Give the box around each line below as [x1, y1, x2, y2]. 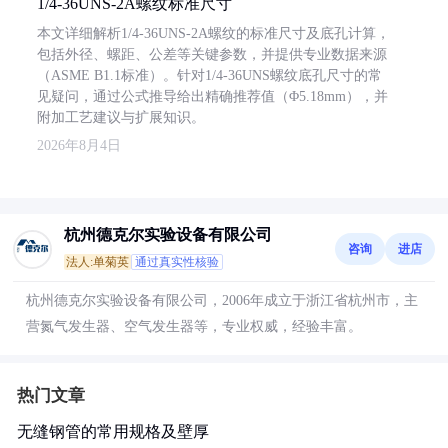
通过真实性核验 [135, 255, 219, 269]
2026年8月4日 [37, 138, 121, 153]
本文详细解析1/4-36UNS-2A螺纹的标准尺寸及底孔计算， [37, 26, 390, 41]
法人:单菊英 [66, 255, 129, 269]
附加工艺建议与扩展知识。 [37, 110, 205, 125]
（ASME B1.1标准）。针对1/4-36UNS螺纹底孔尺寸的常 [37, 68, 382, 83]
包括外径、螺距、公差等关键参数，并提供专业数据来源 [37, 47, 387, 62]
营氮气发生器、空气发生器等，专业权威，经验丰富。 [26, 319, 362, 334]
